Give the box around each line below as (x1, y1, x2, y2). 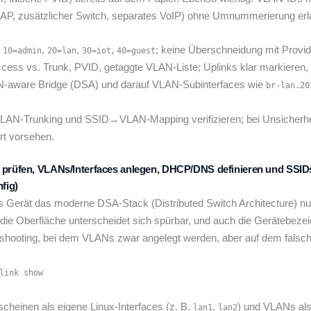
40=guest (117, 46, 155, 56)
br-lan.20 (266, 81, 310, 91)
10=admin (3, 46, 42, 56)
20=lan (47, 46, 76, 56)
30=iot (82, 46, 111, 56)
